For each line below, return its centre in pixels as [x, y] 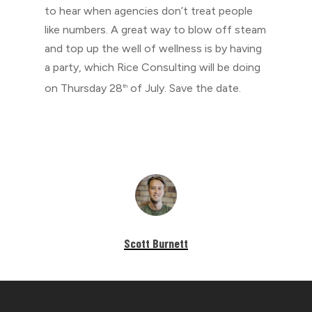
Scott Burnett [156, 243]
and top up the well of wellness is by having [153, 48]
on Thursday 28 [84, 88]
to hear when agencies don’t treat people [149, 11]
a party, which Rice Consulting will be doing [153, 67]
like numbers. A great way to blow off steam [155, 30]
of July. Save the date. [184, 88]
